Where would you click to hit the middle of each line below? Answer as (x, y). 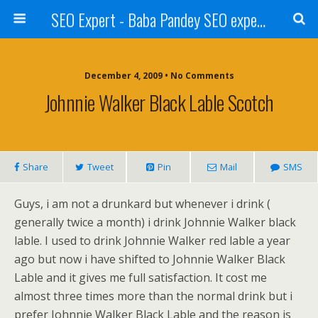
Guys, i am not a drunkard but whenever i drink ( (142, 204)
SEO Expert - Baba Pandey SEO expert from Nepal (261, 19)
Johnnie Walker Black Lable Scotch (159, 102)
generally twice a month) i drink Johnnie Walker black (155, 222)
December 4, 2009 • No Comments (159, 76)
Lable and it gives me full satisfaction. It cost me (141, 278)
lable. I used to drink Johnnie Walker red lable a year (152, 241)
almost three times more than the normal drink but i (153, 296)
